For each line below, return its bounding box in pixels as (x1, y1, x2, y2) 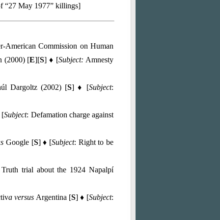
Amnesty (83, 55, 114, 64)
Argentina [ (34, 193, 72, 201)
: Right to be (74, 138, 114, 146)
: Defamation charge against (27, 110, 114, 119)
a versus (8, 193, 34, 201)
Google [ (5, 138, 34, 146)
